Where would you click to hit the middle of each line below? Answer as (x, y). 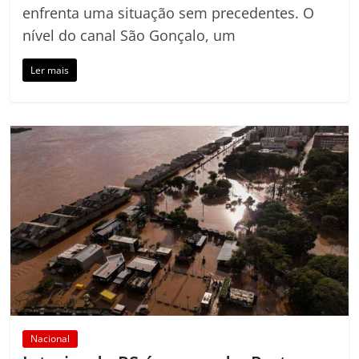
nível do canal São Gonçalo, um (129, 36)
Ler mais (50, 71)
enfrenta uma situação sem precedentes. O (169, 13)
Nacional (50, 339)
